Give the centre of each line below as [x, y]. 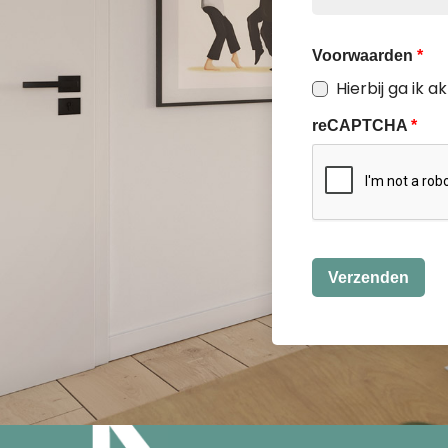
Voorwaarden [364, 55]
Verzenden [368, 277]
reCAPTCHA [361, 125]
